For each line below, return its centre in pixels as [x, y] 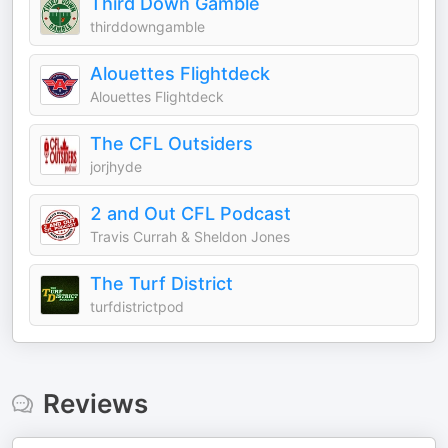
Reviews [95, 403]
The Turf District [161, 283]
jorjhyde [116, 166]
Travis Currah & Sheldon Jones [190, 236]
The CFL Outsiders [171, 143]
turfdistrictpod [137, 306]
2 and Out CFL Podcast [190, 213]
